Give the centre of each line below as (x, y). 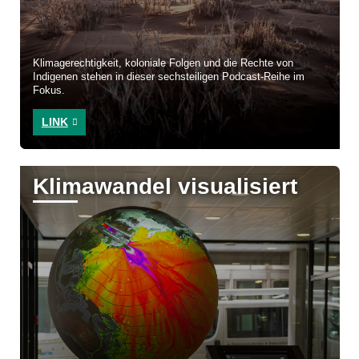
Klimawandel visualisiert (165, 187)
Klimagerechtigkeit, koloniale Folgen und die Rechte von (163, 64)
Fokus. (49, 91)
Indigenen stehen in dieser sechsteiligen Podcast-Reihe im (169, 77)
